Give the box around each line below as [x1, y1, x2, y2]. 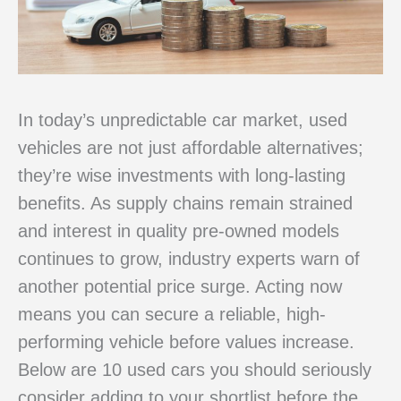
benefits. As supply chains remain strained [18, 193, 353, 214]
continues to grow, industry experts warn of [18, 249, 360, 269]
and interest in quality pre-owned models [18, 221, 339, 242]
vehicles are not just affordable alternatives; [18, 138, 363, 158]
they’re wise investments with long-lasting [18, 166, 346, 186]
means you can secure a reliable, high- [18, 304, 326, 325]
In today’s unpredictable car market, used [18, 110, 347, 131]
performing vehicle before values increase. [18, 332, 354, 353]
